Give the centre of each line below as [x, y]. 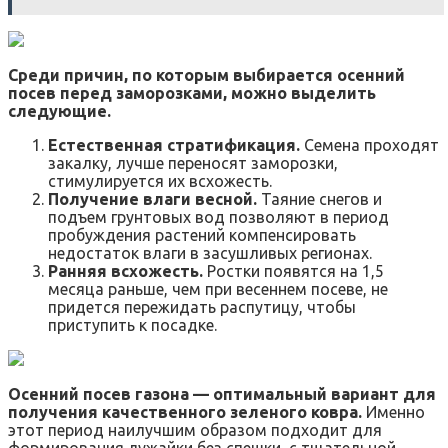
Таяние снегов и [319, 199]
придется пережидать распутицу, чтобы [202, 307]
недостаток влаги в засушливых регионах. [210, 253]
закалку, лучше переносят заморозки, [193, 163]
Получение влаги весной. [152, 199]
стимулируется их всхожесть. [160, 181]
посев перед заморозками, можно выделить [192, 93]
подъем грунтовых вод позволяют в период [218, 217]
